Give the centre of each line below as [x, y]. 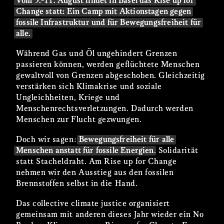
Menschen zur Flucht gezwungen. [79, 120]
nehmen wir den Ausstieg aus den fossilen [95, 173]
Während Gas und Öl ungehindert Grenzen [97, 54]
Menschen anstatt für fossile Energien [85, 151]
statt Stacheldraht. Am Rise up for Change [96, 162]
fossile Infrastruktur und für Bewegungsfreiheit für [109, 23]
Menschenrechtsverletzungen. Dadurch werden [105, 109]
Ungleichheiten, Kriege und [68, 98]
